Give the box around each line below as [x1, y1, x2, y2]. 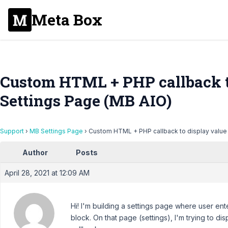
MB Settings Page [30, 127, 83, 135]
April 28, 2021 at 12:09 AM [5, 168, 90, 177]
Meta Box [32, 10, 102, 30]
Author [22, 148, 48, 157]
